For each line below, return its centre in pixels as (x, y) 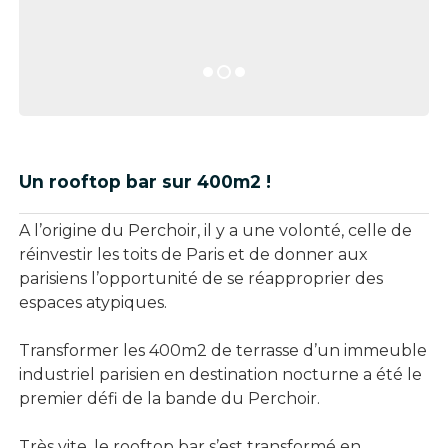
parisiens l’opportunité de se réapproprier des (201, 279)
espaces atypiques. (93, 303)
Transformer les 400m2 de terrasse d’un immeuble (223, 351)
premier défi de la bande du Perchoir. (169, 399)
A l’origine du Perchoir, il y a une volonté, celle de (215, 231)
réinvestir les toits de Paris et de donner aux (193, 255)
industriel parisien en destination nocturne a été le (220, 375)
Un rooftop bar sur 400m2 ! (145, 182)
